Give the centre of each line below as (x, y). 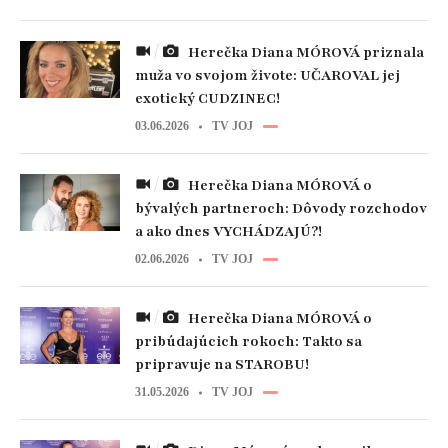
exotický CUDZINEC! (207, 98)
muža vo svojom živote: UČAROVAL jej (267, 75)
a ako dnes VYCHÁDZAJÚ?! (228, 231)
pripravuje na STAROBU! (222, 364)
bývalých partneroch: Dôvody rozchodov (281, 208)
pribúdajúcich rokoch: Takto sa (248, 341)
